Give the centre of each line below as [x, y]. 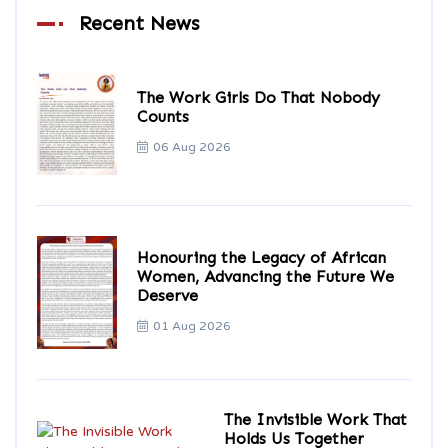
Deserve [167, 296]
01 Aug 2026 [192, 326]
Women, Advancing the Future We [265, 277]
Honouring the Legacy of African [261, 258]
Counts [163, 117]
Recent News [139, 23]
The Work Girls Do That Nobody [258, 98]
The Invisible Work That [315, 419]
